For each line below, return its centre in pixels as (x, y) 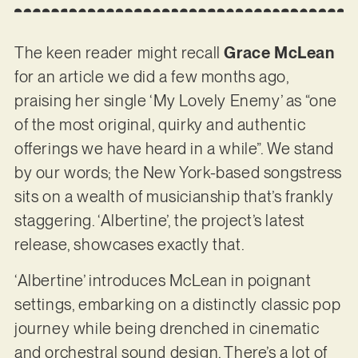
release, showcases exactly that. (131, 245)
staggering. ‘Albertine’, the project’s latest (159, 221)
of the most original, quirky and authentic (160, 125)
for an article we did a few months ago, (151, 77)
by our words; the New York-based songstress (178, 173)
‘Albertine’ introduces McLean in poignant (163, 280)
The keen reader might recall (119, 53)
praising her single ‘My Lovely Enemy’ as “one (175, 101)
